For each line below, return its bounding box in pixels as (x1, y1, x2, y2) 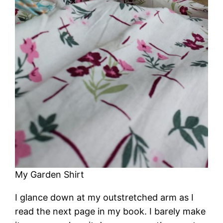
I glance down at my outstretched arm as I (15, 192, 194, 203)
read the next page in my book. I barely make (15, 206, 206, 217)
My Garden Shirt (15, 169, 85, 180)
